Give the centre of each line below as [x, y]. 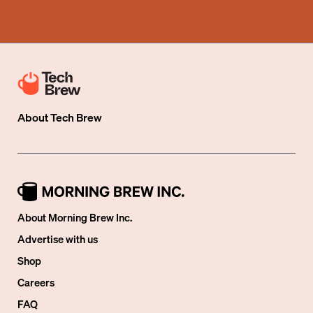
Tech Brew [77, 117]
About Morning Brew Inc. [75, 217]
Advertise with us [58, 239]
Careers [36, 282]
